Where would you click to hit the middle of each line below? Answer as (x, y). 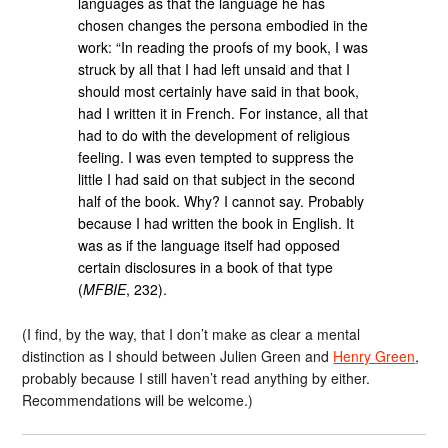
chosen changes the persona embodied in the (223, 25)
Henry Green (374, 355)
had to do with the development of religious (214, 135)
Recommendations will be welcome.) (138, 399)
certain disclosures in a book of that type (206, 267)
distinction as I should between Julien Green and (178, 355)
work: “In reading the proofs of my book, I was (223, 47)
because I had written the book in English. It (216, 223)
